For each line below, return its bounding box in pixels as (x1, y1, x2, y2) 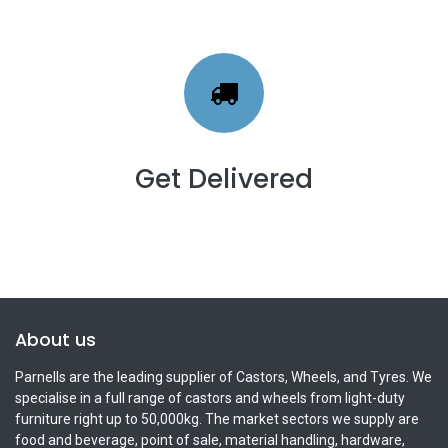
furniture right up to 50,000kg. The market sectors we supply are (15, 410, 419, 427)
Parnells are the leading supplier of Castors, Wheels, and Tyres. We (15, 368, 432, 385)
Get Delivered (135, 159, 313, 197)
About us (15, 327, 96, 352)
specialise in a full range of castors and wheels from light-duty (15, 389, 405, 406)
